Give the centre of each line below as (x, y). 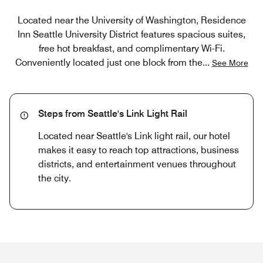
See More (230, 63)
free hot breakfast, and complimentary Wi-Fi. (131, 48)
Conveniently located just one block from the (109, 63)
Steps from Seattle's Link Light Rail (113, 114)
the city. (55, 178)
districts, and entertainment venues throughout (137, 164)
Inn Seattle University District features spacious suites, (131, 34)
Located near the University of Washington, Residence (131, 20)
